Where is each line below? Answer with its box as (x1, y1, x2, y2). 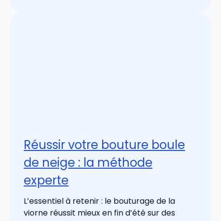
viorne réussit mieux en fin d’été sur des (24, 207, 175, 219)
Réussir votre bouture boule (24, 136, 185, 153)
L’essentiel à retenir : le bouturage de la (24, 195, 175, 207)
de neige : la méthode (24, 154, 152, 171)
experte (24, 172, 69, 188)
